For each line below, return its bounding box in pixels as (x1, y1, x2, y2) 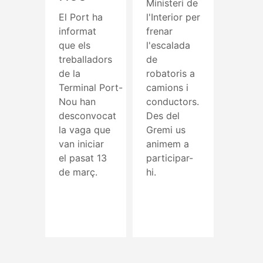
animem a (146, 137, 189, 150)
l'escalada (146, 39, 190, 51)
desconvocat (59, 109, 116, 122)
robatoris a (146, 67, 195, 79)
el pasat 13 (59, 151, 107, 164)
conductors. (146, 95, 199, 107)
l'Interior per (146, 11, 200, 23)
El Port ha (59, 11, 103, 23)
